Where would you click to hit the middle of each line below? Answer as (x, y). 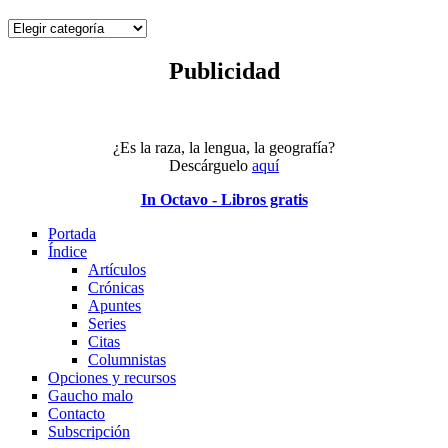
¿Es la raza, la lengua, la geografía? (224, 148)
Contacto (76, 414)
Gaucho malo (90, 396)
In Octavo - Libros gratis (224, 200)
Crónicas (116, 288)
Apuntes (114, 306)
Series (107, 324)
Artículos (117, 270)
